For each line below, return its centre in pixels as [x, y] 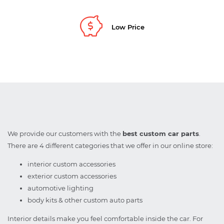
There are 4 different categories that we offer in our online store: [110, 146]
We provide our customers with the [65, 134]
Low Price [128, 27]
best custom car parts [161, 134]
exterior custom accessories [72, 176]
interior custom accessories [71, 164]
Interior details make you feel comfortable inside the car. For [105, 219]
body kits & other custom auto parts [85, 200]
